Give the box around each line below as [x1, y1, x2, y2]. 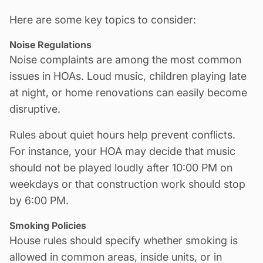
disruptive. [9, 102, 60, 115]
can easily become [153, 86, 247, 99]
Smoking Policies [9, 219, 86, 231]
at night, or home [9, 86, 96, 99]
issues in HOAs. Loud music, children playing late [9, 69, 247, 82]
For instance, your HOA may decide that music [9, 144, 235, 157]
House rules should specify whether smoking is [9, 234, 238, 247]
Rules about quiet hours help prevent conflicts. [9, 128, 235, 141]
